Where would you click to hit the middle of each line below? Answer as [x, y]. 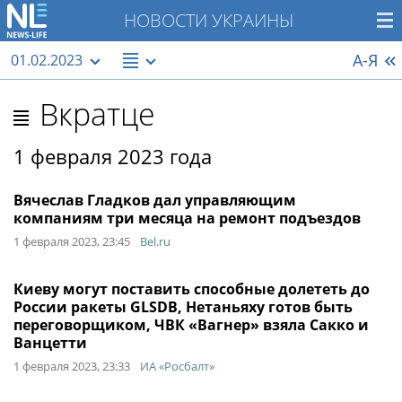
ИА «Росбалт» [177, 366]
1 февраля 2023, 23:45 [72, 241]
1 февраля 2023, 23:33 [72, 366]
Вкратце [97, 114]
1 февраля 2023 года [113, 156]
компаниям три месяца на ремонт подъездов [187, 218]
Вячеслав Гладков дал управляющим [155, 200]
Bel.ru [155, 241]
